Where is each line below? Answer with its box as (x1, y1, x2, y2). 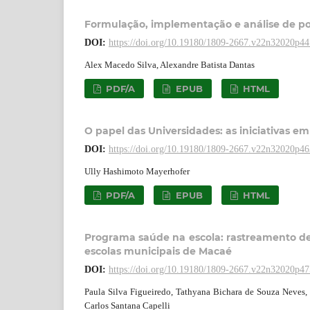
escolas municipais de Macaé (84, 244, 232, 257)
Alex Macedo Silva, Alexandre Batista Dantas (84, 59, 255, 70)
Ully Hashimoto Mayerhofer (84, 165, 190, 176)
